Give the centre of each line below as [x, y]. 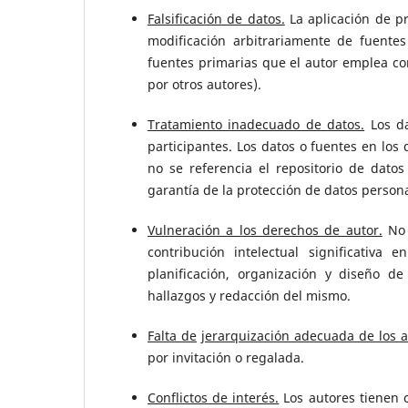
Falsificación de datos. [216, 19]
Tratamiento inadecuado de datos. [256, 125]
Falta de [172, 336]
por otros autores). [204, 85]
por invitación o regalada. [226, 358]
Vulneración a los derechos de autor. [265, 230]
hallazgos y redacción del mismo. [249, 296]
